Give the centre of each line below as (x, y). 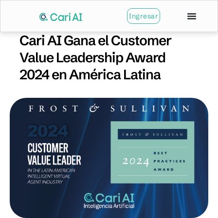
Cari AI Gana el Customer (95, 40)
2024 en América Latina (90, 74)
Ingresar (144, 16)
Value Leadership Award (92, 57)
